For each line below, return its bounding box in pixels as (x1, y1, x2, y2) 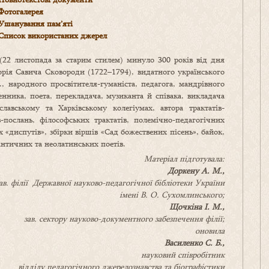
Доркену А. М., (168, 165, 225, 177)
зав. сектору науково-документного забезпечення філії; (24, 213, 225, 225)
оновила (195, 225, 225, 237)
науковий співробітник (141, 249, 225, 261)
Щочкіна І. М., (169, 201, 225, 213)
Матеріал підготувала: (144, 153, 225, 165)
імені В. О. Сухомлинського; (119, 189, 225, 201)
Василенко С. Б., (165, 237, 225, 249)
